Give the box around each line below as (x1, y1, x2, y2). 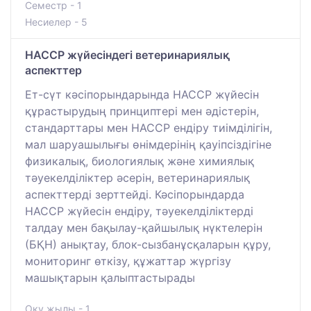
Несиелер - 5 (25, 16, 87, 28)
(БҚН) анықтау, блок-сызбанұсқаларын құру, (25, 237, 271, 252)
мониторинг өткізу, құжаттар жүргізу (25, 254, 231, 269)
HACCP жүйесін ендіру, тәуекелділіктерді (25, 204, 253, 219)
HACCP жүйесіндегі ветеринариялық (25, 48, 230, 62)
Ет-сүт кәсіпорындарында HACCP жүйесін (25, 87, 259, 102)
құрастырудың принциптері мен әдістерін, (25, 104, 259, 119)
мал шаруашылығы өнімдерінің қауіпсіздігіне (25, 137, 271, 152)
